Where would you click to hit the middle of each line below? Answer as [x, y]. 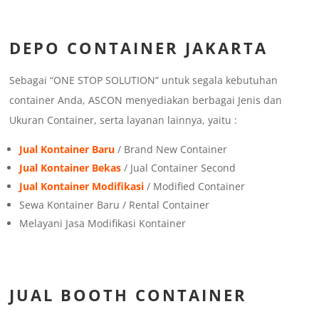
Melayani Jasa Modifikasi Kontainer [103, 224]
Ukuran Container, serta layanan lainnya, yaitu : [124, 120]
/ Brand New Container [171, 150]
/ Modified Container [195, 187]
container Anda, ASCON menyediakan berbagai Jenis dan [146, 100]
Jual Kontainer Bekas [70, 168]
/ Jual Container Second [179, 168]
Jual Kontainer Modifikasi [82, 187]
